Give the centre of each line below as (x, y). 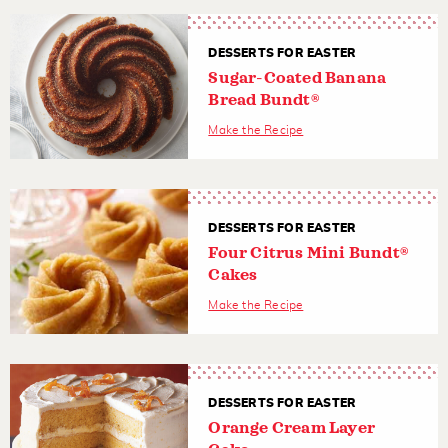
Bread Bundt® (264, 99)
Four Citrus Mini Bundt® (308, 252)
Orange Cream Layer (291, 427)
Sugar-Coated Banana (297, 77)
